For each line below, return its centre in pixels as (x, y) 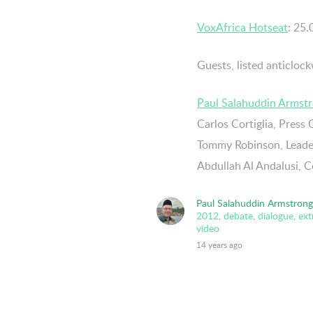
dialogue (275, 215)
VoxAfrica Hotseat (242, 27)
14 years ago (219, 245)
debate (238, 215)
